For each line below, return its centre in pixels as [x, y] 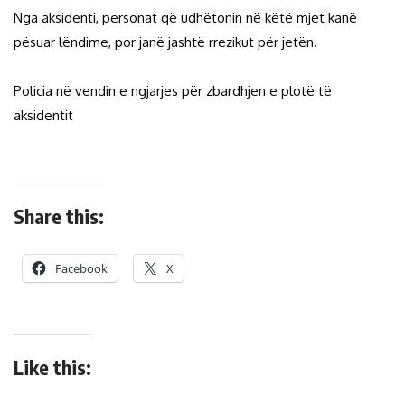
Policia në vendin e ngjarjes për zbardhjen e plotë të [173, 90]
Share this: [59, 216]
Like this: [52, 367]
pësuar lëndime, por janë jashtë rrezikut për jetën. [165, 42]
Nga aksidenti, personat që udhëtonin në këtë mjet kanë [185, 17]
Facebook [81, 268]
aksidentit [43, 115]
